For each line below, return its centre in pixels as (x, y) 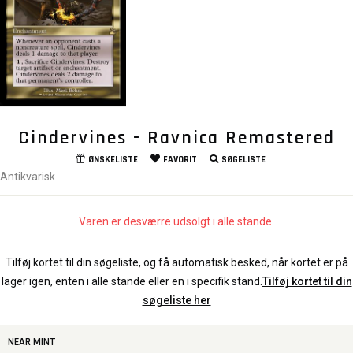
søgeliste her (176, 300)
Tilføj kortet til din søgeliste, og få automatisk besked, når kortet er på (176, 262)
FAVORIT (180, 159)
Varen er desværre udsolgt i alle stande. (176, 221)
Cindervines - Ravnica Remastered (176, 137)
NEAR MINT (32, 342)
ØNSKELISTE (113, 159)
